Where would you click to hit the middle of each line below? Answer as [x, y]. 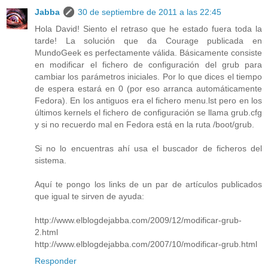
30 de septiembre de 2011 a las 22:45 [150, 12]
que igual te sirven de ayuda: [89, 196]
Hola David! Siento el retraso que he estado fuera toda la [148, 28]
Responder [56, 261]
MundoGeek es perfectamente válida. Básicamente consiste [148, 52]
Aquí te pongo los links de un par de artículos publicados [148, 184]
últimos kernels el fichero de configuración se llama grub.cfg [148, 112]
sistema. [51, 160]
